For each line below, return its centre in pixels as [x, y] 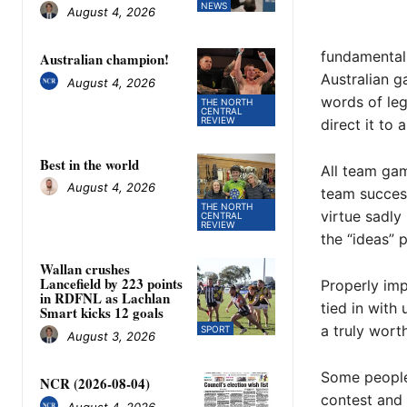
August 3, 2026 [111, 336]
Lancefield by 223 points [111, 283]
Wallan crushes [85, 269]
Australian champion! [104, 60]
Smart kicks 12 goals [102, 313]
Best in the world [89, 164]
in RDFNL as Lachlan [105, 298]
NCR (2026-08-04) [95, 383]
